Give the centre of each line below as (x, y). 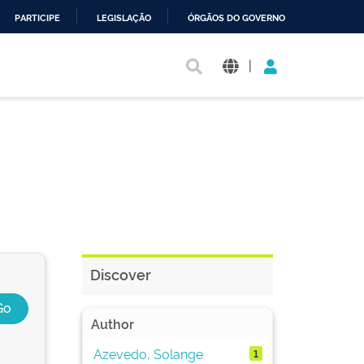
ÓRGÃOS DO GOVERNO (236, 18)
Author (113, 323)
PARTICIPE (37, 18)
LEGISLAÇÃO (124, 18)
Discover (121, 274)
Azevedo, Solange (148, 353)
